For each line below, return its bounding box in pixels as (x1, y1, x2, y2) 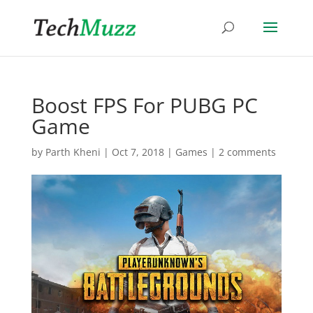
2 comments (218, 145, 276, 159)
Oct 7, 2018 (111, 145, 164, 159)
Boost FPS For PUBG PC (31, 91, 258, 119)
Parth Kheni (45, 145, 101, 159)
